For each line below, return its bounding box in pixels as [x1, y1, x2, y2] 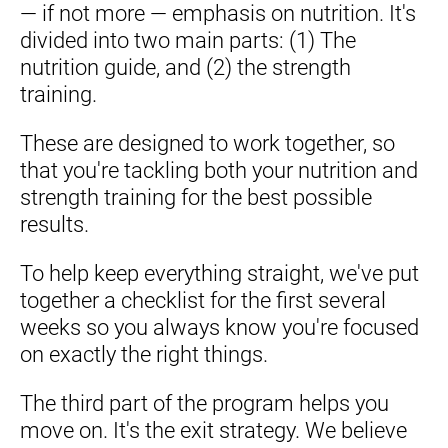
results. [20, 212, 89, 238]
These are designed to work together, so [20, 131, 395, 157]
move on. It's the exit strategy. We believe [20, 418, 407, 444]
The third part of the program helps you [20, 391, 389, 417]
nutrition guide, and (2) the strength [20, 55, 351, 81]
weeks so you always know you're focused [20, 315, 419, 341]
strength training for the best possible [20, 185, 372, 211]
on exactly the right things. [20, 342, 268, 368]
